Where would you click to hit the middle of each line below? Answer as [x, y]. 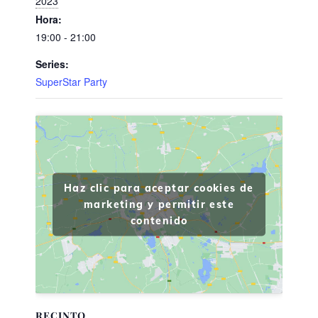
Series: [52, 64]
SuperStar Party [71, 82]
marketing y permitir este [159, 204]
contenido [159, 220]
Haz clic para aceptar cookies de [159, 188]
